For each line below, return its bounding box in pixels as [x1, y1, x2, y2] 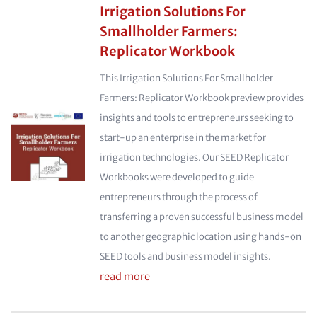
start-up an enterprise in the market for [99, 132, 266, 144]
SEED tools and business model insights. [99, 250, 271, 263]
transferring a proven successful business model [99, 211, 304, 223]
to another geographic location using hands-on [99, 231, 301, 243]
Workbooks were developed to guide [99, 171, 254, 183]
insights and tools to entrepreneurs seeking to [99, 112, 294, 124]
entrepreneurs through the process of [99, 191, 258, 203]
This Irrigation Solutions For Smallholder [99, 72, 273, 84]
